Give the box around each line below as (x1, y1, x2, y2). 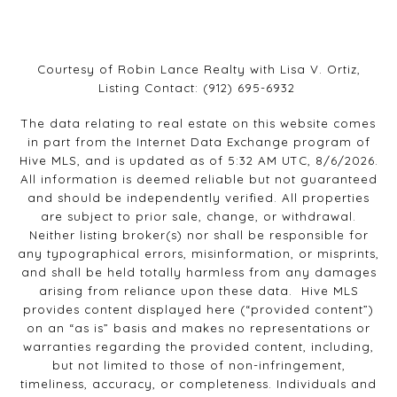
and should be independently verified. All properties (27, 191, 370, 206)
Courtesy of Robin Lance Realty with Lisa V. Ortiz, (36, 62, 361, 77)
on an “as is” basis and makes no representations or (27, 321, 370, 336)
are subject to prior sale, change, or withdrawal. (41, 209, 356, 224)
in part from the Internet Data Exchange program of (27, 135, 370, 150)
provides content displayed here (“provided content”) (23, 302, 374, 317)
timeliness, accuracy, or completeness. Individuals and (20, 377, 377, 392)
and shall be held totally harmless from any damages (20, 265, 377, 280)
